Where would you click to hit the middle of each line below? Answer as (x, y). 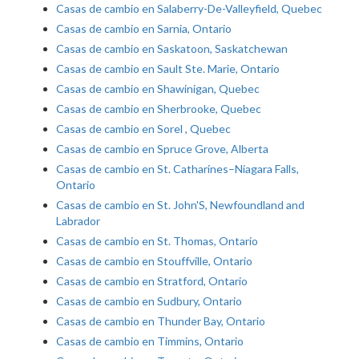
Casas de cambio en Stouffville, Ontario (154, 261)
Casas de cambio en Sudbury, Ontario (149, 301)
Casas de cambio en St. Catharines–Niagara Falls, (177, 169)
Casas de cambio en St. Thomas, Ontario (157, 241)
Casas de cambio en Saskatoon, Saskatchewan (172, 49)
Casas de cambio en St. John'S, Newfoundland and (180, 205)
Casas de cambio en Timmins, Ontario (150, 341)
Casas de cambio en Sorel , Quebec (143, 129)
